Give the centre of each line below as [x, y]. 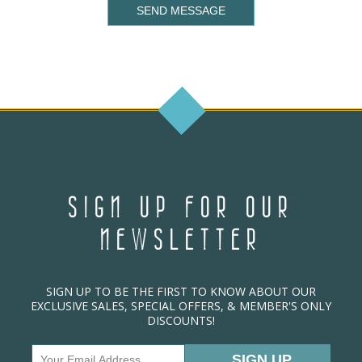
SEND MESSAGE [181, 11]
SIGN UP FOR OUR [181, 208]
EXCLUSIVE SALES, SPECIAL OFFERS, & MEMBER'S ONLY [181, 306]
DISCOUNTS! [181, 321]
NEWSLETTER [181, 240]
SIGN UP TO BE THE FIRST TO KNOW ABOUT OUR [181, 292]
